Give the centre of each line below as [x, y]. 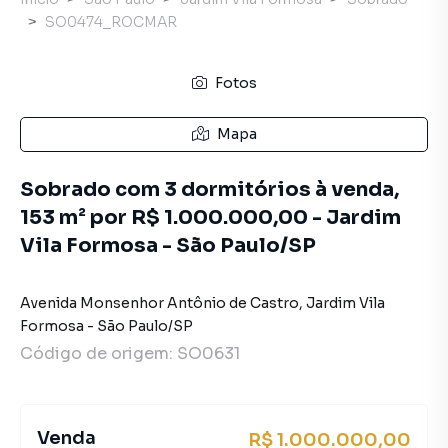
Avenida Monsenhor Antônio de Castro [159, 303]
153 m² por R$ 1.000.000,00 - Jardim [210, 217]
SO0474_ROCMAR [111, 22]
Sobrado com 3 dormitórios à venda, [209, 189]
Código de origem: [98, 353]
